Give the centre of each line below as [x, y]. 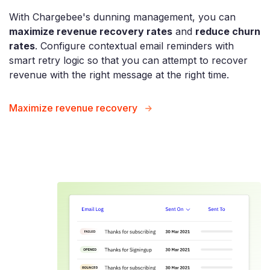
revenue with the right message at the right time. [119, 74]
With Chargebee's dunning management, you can [122, 17]
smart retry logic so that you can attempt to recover [128, 60]
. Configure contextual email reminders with [134, 46]
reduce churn [228, 31]
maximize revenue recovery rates [91, 31]
